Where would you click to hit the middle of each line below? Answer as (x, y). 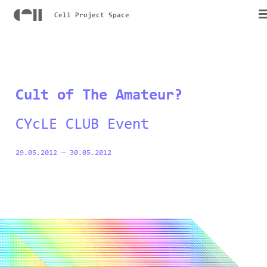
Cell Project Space (91, 15)
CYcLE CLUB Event (82, 125)
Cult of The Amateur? (99, 96)
